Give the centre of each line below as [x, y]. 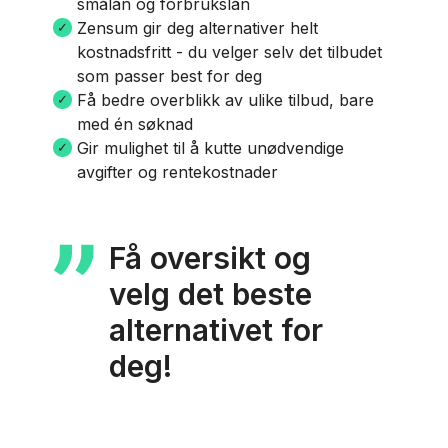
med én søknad [134, 124]
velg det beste [210, 294]
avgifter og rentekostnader [177, 172]
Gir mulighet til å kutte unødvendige [210, 148]
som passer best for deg [169, 76]
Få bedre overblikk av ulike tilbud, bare [225, 100]
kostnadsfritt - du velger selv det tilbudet [229, 52]
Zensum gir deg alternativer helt [197, 28]
